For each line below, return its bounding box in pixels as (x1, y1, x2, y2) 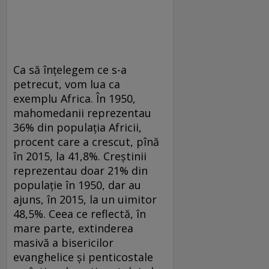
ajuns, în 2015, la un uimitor (13, 192, 157, 207)
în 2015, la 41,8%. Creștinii (13, 148, 147, 163)
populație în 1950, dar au (13, 177, 141, 192)
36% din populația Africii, (13, 119, 142, 134)
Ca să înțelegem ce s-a (13, 62, 127, 77)
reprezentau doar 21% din (13, 163, 148, 178)
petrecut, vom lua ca (13, 76, 120, 91)
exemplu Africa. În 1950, (13, 91, 136, 106)
